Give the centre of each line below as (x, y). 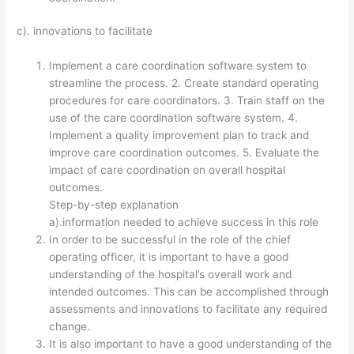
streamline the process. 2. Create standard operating (184, 83)
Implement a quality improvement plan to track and (179, 135)
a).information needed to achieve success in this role (184, 222)
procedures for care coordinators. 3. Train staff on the (187, 100)
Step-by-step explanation (114, 204)
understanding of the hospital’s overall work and (171, 274)
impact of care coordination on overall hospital (168, 169)
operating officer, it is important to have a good (169, 256)
